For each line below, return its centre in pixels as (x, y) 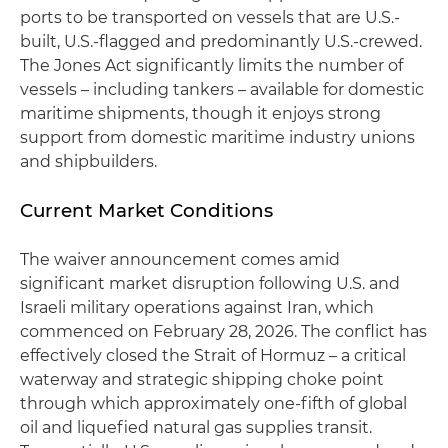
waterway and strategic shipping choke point (202, 379)
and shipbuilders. (88, 161)
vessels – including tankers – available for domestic (222, 89)
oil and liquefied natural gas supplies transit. (196, 427)
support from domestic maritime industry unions (217, 137)
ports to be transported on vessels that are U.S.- (210, 17)
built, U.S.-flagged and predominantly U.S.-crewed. (221, 41)
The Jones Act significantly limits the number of (211, 65)
